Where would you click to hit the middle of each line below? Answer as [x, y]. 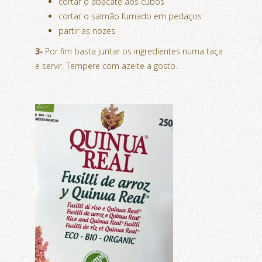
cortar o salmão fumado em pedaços [130, 16]
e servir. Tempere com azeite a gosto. [106, 65]
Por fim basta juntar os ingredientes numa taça [133, 51]
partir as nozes [87, 30]
